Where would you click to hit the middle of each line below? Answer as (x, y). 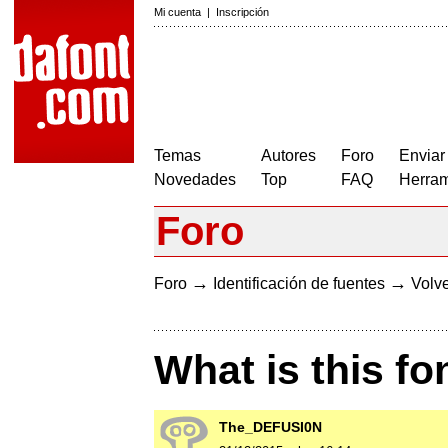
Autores (288, 155)
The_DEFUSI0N (270, 427)
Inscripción (242, 12)
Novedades (195, 179)
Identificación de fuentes (299, 283)
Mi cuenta (177, 12)
